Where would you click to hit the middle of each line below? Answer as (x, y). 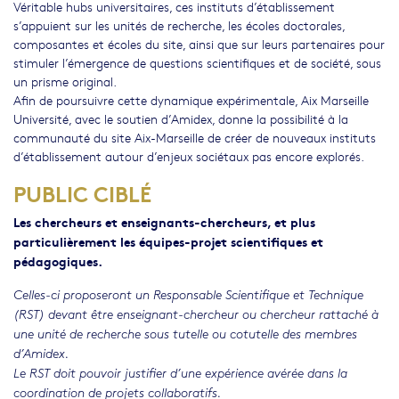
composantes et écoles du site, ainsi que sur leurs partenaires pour (199, 44)
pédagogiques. (60, 261)
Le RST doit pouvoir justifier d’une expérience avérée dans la (180, 374)
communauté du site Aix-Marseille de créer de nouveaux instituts (195, 138)
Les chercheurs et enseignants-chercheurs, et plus (164, 222)
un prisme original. (65, 81)
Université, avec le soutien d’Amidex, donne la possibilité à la (181, 119)
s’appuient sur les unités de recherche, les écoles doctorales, (179, 25)
